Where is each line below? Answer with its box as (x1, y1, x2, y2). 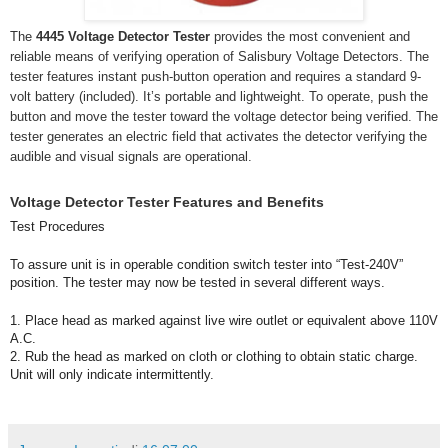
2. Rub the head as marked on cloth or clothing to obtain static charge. (10, 348, 418, 364)
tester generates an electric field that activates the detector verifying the (10, 128, 427, 144)
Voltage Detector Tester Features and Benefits (10, 193, 324, 210)
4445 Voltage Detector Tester (36, 28, 214, 44)
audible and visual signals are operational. (10, 148, 252, 164)
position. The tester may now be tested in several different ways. (10, 274, 385, 290)
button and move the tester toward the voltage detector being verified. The (10, 108, 438, 124)
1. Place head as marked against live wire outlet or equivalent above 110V (10, 312, 438, 328)
